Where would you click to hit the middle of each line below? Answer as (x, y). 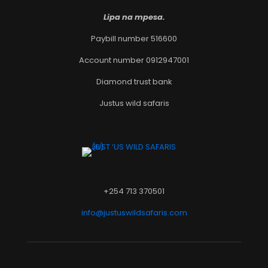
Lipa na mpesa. (134, 17)
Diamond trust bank (134, 82)
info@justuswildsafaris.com (134, 213)
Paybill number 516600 (134, 39)
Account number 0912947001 (134, 60)
